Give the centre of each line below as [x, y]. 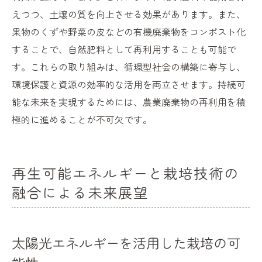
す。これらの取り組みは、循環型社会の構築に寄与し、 [129, 67]
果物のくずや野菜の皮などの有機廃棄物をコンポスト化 [129, 32]
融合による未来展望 [80, 192]
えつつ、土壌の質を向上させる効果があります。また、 [129, 14]
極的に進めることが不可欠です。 [82, 120]
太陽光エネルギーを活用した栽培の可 [126, 243]
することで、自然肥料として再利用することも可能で [124, 49]
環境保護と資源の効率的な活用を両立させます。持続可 [129, 85]
